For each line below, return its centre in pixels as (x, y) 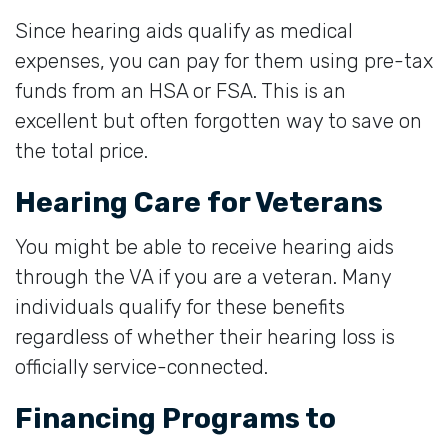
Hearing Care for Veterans (199, 202)
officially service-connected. (141, 366)
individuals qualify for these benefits (180, 306)
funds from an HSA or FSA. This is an (180, 90)
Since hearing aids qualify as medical (184, 30)
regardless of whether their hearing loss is (205, 336)
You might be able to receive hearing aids (204, 246)
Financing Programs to (175, 418)
